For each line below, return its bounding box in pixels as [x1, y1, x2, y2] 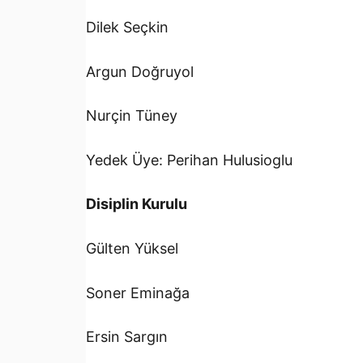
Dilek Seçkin [86, 19, 169, 36]
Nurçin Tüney [86, 107, 177, 125]
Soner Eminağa [86, 284, 190, 301]
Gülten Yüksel [86, 240, 178, 258]
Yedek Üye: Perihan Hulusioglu [86, 151, 293, 169]
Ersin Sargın [86, 328, 168, 346]
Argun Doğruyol [86, 62, 194, 80]
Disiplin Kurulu [86, 195, 187, 213]
